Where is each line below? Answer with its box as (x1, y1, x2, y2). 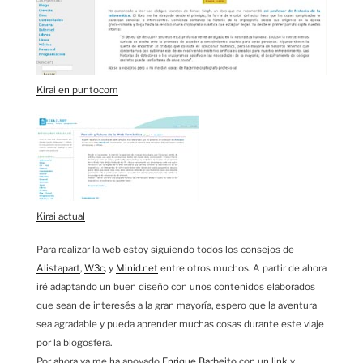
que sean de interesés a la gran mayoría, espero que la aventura (36, 299, 317, 311)
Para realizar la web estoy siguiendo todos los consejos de (36, 243, 294, 255)
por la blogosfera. (36, 336, 112, 348)
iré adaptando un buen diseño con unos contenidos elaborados (36, 280, 315, 293)
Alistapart (36, 262, 80, 274)
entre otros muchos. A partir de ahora (158, 262, 327, 274)
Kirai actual (36, 211, 85, 223)
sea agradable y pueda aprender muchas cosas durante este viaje (36, 318, 324, 330)
